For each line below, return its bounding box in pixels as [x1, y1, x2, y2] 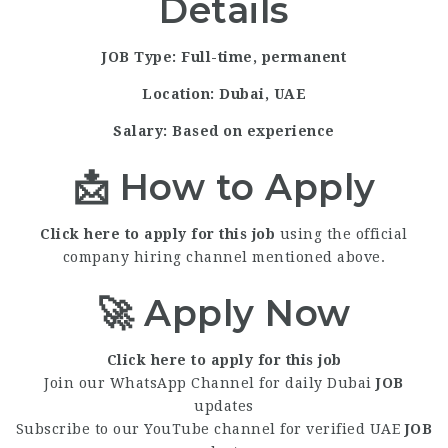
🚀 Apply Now [97, 291, 351, 335]
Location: [142, 86, 215, 102]
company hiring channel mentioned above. [62, 249, 386, 265]
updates [194, 398, 254, 414]
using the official [275, 226, 408, 242]
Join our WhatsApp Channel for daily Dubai [44, 375, 377, 391]
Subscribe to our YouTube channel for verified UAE [15, 421, 405, 437]
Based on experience [172, 123, 335, 139]
